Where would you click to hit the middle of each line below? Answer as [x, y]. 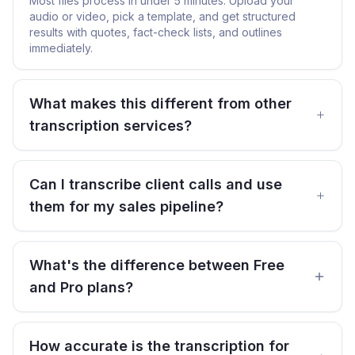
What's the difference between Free [157, 265]
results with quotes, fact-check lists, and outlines [156, 32]
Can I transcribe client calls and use [156, 184]
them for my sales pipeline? [126, 206]
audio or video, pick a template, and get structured [162, 16]
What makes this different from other [160, 103]
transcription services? [111, 126]
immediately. [61, 48]
